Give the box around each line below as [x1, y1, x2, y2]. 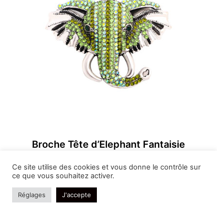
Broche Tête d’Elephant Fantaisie [32, 138, 185, 150]
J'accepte [62, 191, 91, 199]
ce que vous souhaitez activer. [12, 171, 114, 180]
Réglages [18, 191, 46, 199]
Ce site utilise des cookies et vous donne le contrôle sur [12, 163, 201, 171]
